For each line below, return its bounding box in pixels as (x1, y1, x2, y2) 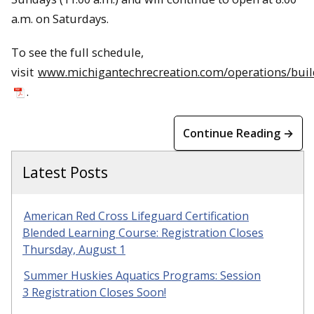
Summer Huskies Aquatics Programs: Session (24, 268, 261, 284)
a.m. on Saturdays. (11, 10, 109, 27)
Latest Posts (22, 163, 108, 183)
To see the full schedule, (11, 44, 144, 61)
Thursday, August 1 (22, 242, 125, 258)
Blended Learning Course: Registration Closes (22, 225, 264, 241)
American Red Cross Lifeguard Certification (24, 208, 249, 224)
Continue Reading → (183, 125, 294, 142)
